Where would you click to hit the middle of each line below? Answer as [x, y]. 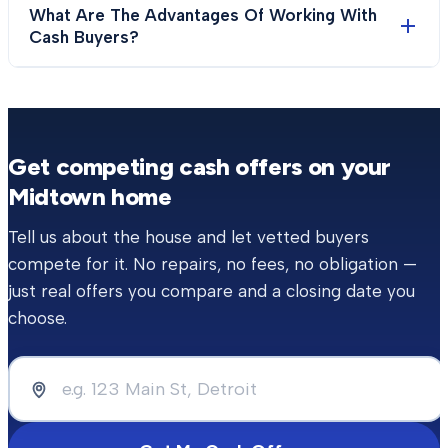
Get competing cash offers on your [200, 166]
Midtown [57, 196]
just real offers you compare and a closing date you [211, 291]
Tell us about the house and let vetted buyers [188, 237]
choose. [37, 318]
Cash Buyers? [84, 37]
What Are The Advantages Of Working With [203, 15]
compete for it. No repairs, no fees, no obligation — [212, 264]
